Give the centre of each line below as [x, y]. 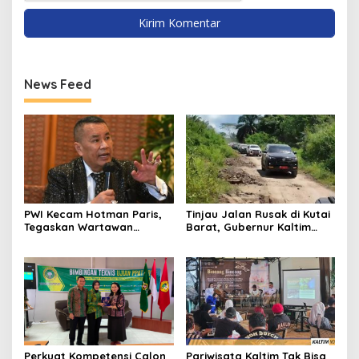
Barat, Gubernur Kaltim [248, 226]
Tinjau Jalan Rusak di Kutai [258, 214]
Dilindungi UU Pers [72, 239]
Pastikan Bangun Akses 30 [255, 239]
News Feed [58, 85]
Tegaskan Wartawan [79, 226]
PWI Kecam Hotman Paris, [93, 214]
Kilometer [211, 252]
